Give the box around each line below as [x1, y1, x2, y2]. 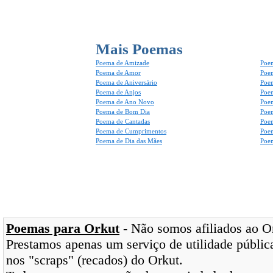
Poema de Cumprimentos [96, 127, 166, 135]
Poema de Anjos [96, 88, 141, 96]
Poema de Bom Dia [96, 108, 150, 115]
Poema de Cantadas [96, 118, 150, 125]
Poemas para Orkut [6, 221, 119, 236]
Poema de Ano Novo [96, 98, 154, 105]
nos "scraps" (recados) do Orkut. [6, 252, 183, 268]
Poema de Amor [96, 69, 141, 76]
